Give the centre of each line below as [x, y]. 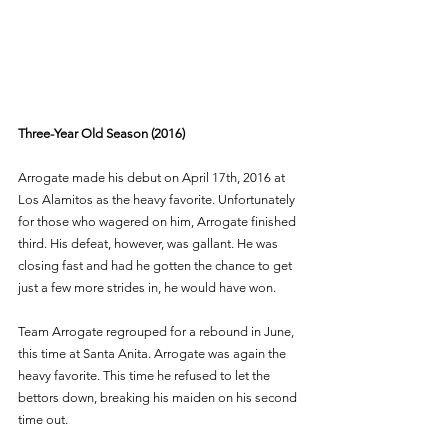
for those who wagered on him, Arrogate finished [158, 222]
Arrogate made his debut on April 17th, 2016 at [153, 178]
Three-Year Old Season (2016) [101, 134]
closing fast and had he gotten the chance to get [156, 266]
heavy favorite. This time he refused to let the [145, 376]
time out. [44, 420]
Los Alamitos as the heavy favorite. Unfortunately [158, 200]
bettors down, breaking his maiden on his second [159, 398]
